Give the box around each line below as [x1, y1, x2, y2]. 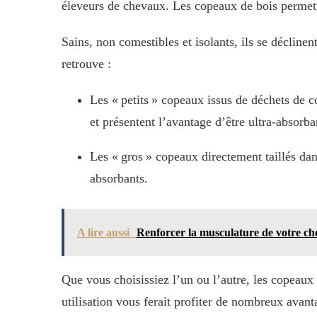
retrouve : [62, 56, 111, 71]
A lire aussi [77, 226, 129, 238]
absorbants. [90, 171, 148, 185]
